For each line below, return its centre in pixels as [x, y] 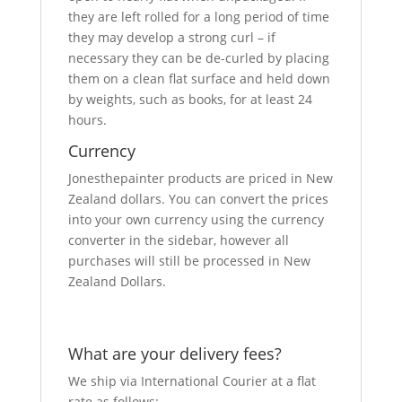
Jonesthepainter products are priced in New [200, 178]
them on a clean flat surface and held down [199, 79]
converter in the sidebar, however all [178, 240]
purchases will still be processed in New [189, 261]
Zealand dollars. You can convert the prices [198, 199]
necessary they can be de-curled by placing [198, 58]
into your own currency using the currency [196, 219]
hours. [87, 120]
